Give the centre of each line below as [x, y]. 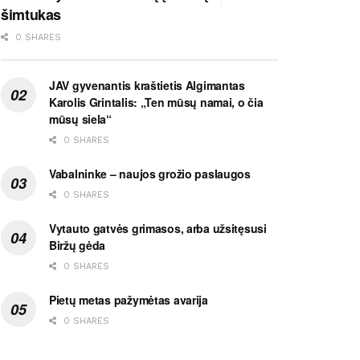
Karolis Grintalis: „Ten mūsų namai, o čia [156, 102]
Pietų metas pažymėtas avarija [129, 299]
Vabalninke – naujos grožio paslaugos [150, 173]
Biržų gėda [78, 245]
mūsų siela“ [80, 119]
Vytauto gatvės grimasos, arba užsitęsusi [158, 228]
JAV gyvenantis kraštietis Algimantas [147, 85]
